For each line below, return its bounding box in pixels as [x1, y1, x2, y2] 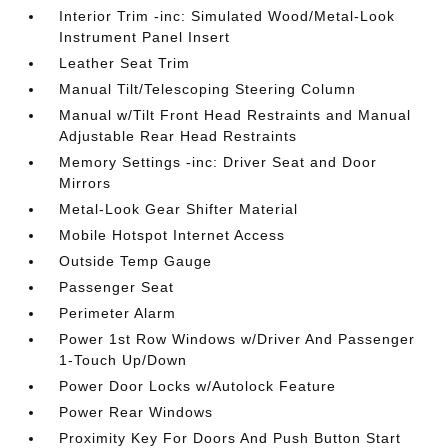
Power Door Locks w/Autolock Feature [59, 378, 337, 394]
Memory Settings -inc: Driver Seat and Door [59, 154, 378, 170]
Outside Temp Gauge [59, 253, 213, 269]
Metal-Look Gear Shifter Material [59, 201, 299, 217]
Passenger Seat [59, 279, 175, 295]
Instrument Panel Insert [59, 29, 231, 45]
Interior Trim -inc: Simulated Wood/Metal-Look [59, 8, 396, 24]
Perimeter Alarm [59, 305, 177, 321]
